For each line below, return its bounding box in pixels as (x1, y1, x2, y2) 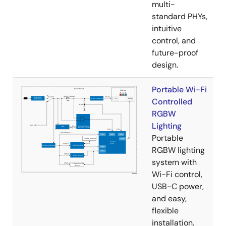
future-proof (152, 47, 198, 59)
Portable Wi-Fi (152, 84, 207, 95)
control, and (152, 35, 196, 46)
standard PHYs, (152, 11, 207, 22)
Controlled (152, 96, 192, 107)
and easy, (152, 193, 187, 204)
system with (152, 157, 197, 168)
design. (152, 60, 178, 71)
